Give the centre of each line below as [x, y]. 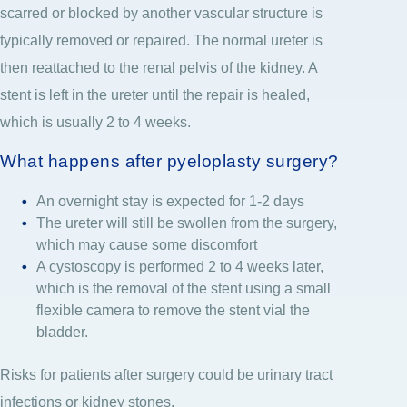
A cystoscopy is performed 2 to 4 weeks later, [180, 266]
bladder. [62, 332]
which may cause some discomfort [147, 244]
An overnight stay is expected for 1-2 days [170, 201]
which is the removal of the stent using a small [184, 288]
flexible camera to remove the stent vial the [173, 310]
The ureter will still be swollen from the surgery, [187, 223]
